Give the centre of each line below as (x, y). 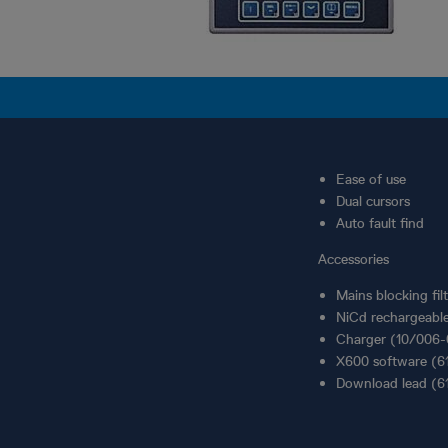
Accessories (354, 259)
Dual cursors (372, 201)
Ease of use (370, 179)
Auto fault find (379, 223)
